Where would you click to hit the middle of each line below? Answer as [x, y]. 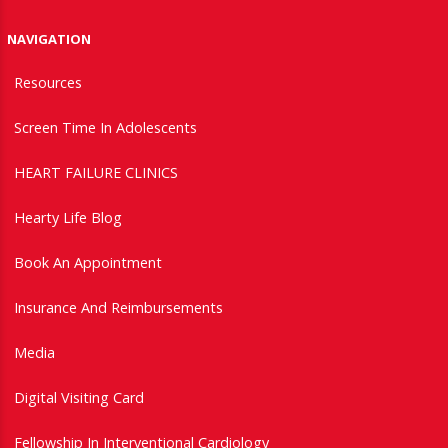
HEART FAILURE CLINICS [96, 172]
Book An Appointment [88, 262]
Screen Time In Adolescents [105, 127]
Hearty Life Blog [68, 217]
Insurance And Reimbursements [118, 307]
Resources [48, 82]
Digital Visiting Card [79, 397]
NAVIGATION [49, 38]
